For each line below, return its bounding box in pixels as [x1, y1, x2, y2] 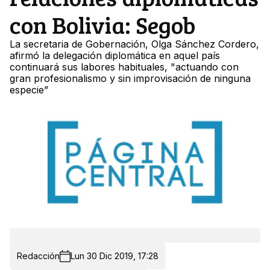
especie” [10, 84, 48, 96]
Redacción [17, 251, 60, 262]
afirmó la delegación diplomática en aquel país [10, 49, 220, 62]
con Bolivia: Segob [10, 8, 195, 41]
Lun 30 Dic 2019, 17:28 [71, 251, 159, 262]
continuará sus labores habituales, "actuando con [10, 61, 239, 74]
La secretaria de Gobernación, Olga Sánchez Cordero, [10, 38, 259, 51]
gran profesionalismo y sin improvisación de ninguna [10, 72, 251, 85]
